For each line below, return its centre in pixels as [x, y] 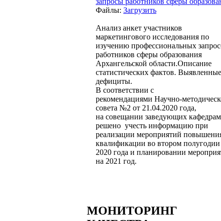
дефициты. [114, 81]
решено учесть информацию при [152, 125]
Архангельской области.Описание [154, 63]
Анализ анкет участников [139, 28]
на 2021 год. [116, 161]
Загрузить [140, 10]
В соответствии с [125, 90]
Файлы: [110, 10]
